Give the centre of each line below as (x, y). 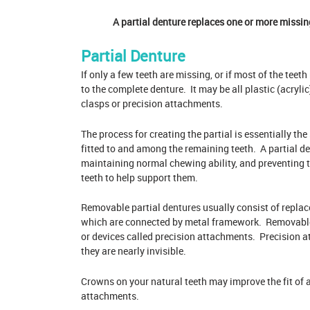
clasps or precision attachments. (152, 104)
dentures (182, 208)
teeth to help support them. (139, 177)
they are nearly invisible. (134, 251)
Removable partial (122, 208)
